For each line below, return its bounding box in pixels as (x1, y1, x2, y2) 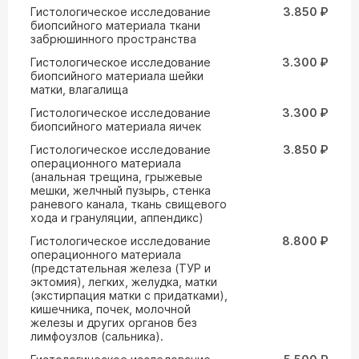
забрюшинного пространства (30, 32, 196, 46)
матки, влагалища (30, 83, 128, 96)
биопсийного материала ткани (30, 18, 200, 32)
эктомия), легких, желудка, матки (30, 275, 217, 288)
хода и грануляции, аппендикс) (30, 211, 204, 224)
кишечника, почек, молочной (30, 302, 191, 316)
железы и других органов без (30, 316, 197, 329)
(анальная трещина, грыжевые (30, 170, 203, 184)
